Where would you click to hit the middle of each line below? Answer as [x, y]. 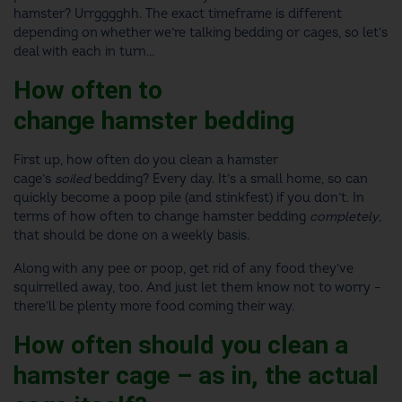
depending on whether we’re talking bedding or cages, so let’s [201, 33]
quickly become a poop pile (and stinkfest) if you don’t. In [189, 198]
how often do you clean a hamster [172, 161]
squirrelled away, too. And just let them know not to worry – [197, 288]
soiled [73, 179]
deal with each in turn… [84, 52]
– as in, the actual [275, 376]
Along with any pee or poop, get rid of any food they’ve [184, 269]
